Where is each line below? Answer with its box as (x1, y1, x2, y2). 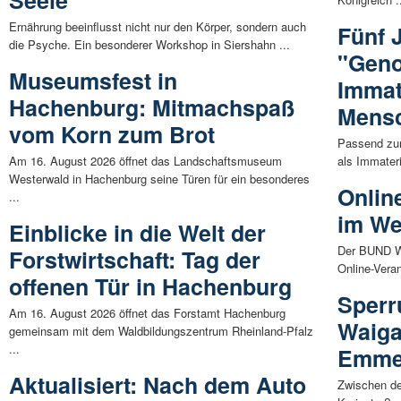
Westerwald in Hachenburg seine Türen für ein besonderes (9, 170, 310, 188)
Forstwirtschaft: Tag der (9, 243, 260, 277)
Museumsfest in (9, 64, 177, 98)
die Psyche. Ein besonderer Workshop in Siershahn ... (9, 36, 290, 54)
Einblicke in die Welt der (9, 217, 266, 250)
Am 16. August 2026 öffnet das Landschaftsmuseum (9, 152, 282, 170)
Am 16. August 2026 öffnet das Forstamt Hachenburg (9, 304, 286, 322)
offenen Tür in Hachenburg (9, 270, 292, 303)
